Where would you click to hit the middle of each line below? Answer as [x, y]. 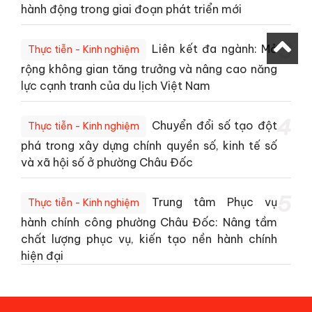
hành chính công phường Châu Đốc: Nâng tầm [149, 223]
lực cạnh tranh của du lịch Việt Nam [116, 86]
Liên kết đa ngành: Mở [214, 49]
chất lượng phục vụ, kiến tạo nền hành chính [149, 239]
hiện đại [42, 256]
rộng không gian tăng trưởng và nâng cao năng [149, 69]
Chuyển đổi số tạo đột [214, 126]
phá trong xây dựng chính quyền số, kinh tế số [149, 146]
